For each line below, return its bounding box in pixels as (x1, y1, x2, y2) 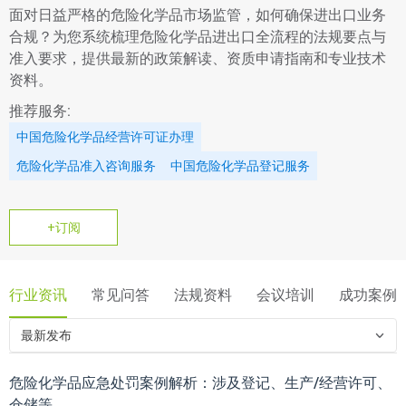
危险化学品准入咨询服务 (16, 159, 156, 174)
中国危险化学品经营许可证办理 (16, 130, 194, 145)
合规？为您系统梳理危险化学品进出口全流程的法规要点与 (9, 28, 386, 46)
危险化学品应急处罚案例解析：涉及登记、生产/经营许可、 (9, 374, 391, 392)
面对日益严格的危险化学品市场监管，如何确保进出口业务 (9, 6, 386, 24)
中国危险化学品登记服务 (170, 159, 310, 174)
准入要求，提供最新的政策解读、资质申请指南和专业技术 (9, 50, 386, 68)
